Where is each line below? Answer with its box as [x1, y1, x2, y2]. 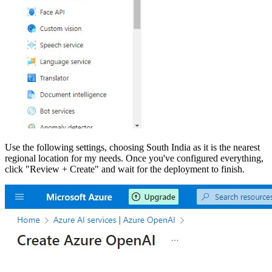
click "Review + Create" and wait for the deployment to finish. [5, 164, 247, 175]
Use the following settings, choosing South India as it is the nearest [5, 142, 260, 153]
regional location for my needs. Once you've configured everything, [5, 153, 263, 164]
